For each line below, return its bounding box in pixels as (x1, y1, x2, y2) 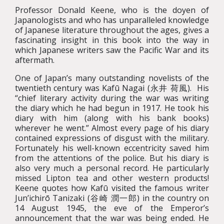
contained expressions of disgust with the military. (15, 132, 209, 143)
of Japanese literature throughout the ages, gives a (15, 24, 209, 35)
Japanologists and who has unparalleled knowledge (15, 14, 209, 25)
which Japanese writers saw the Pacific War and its (15, 44, 209, 55)
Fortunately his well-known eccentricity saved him (15, 142, 209, 153)
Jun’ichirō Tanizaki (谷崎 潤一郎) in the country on (15, 192, 209, 203)
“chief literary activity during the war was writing (15, 92, 209, 103)
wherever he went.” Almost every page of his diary (15, 122, 209, 133)
